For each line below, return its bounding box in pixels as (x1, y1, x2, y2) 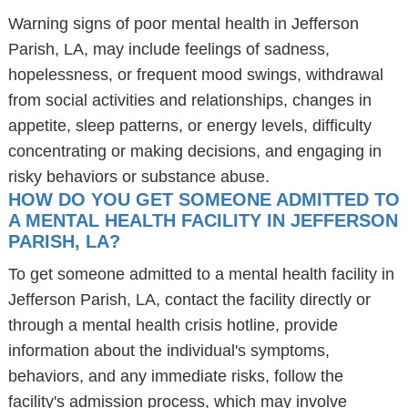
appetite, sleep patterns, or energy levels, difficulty (7, 117, 372, 135)
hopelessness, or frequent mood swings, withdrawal (7, 66, 383, 84)
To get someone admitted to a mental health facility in (7, 265, 394, 283)
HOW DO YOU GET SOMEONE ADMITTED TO (7, 189, 400, 209)
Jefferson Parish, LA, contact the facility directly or (7, 291, 371, 309)
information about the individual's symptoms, (7, 342, 330, 360)
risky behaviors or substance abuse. (7, 168, 270, 186)
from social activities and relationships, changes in (7, 91, 372, 109)
